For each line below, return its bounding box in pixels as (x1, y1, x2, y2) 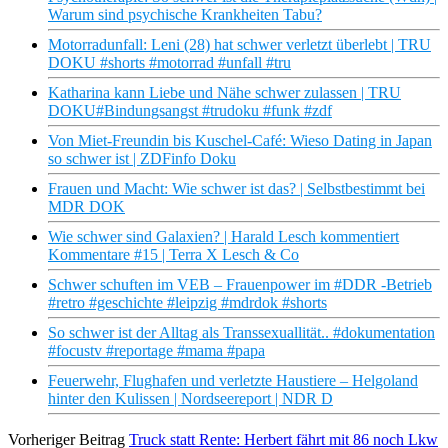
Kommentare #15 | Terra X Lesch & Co (48, 246, 299, 264)
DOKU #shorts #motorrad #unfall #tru (48, 54, 291, 72)
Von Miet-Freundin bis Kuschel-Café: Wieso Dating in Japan (48, 132, 432, 150)
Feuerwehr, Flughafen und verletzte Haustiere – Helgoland (48, 372, 418, 390)
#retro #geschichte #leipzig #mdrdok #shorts (48, 294, 327, 312)
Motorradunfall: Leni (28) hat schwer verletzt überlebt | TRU (48, 36, 431, 54)
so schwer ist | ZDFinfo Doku (48, 150, 236, 168)
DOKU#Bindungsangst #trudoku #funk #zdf (48, 102, 332, 120)
